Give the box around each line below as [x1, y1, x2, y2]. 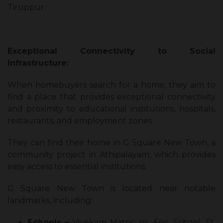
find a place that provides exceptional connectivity [7, 92, 216, 102]
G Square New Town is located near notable [7, 184, 216, 194]
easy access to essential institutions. [7, 162, 146, 172]
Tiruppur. [7, 2, 46, 12]
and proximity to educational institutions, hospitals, [7, 104, 216, 114]
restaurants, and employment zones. [7, 116, 153, 126]
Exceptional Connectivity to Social [7, 46, 216, 56]
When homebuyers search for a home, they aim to [7, 80, 216, 90]
